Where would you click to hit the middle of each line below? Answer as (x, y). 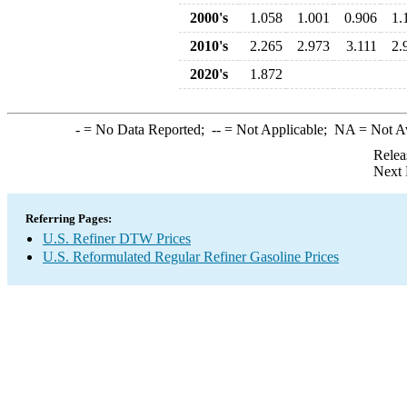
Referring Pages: (69, 218)
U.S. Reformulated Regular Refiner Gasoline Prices (191, 257)
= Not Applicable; (277, 129)
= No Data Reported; (145, 129)
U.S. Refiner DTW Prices (117, 238)
